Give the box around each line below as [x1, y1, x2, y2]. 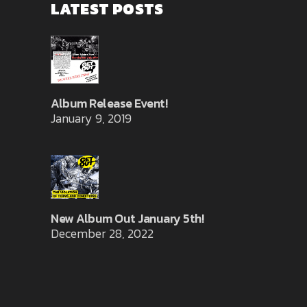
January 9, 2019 [51, 109, 132, 128]
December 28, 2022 [51, 223, 153, 243]
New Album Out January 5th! [51, 208, 204, 228]
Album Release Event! [51, 94, 167, 113]
